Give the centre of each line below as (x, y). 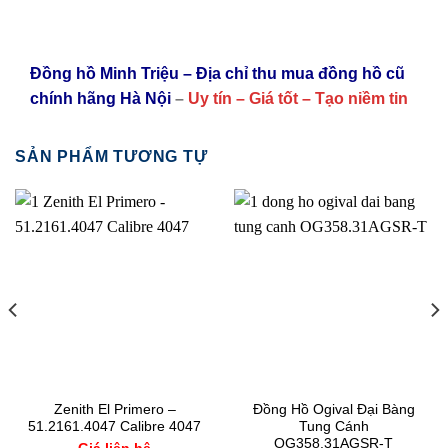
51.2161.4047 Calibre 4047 (114, 426)
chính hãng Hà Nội (102, 99)
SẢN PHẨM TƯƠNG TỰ (111, 156)
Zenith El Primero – (114, 409)
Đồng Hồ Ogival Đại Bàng (333, 409)
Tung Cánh (333, 426)
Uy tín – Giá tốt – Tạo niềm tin (298, 99)
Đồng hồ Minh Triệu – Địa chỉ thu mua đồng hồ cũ (217, 74)
